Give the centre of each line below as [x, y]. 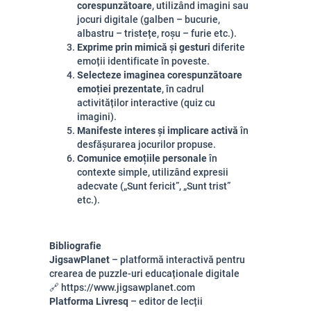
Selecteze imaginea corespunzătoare [160, 75]
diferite [228, 47]
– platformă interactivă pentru [177, 260]
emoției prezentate [119, 89]
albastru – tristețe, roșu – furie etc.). [157, 33]
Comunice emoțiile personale [142, 158]
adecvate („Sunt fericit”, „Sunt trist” [154, 186]
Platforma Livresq [89, 301]
